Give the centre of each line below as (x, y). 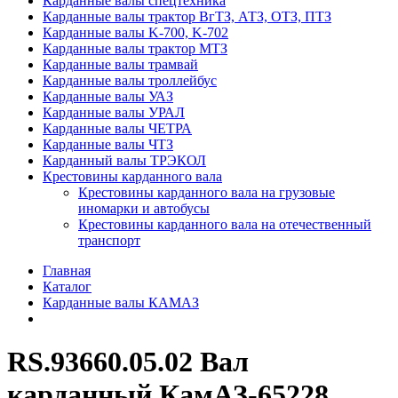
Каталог (67, 287)
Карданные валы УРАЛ (114, 112)
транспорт (109, 240)
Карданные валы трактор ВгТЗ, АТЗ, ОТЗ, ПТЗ (187, 16)
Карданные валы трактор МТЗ (135, 48)
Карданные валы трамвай (120, 64)
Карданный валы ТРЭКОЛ (124, 160)
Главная (67, 271)
